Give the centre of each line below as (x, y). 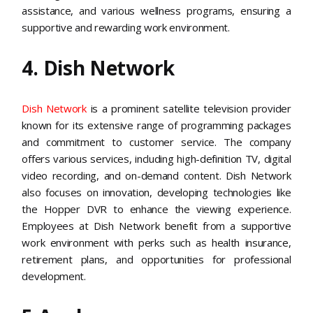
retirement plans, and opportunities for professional (156, 259)
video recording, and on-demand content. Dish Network (156, 175)
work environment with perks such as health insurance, (156, 242)
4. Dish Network (98, 67)
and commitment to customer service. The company (156, 141)
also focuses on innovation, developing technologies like (156, 192)
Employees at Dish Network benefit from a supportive (156, 225)
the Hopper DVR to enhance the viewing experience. (156, 209)
